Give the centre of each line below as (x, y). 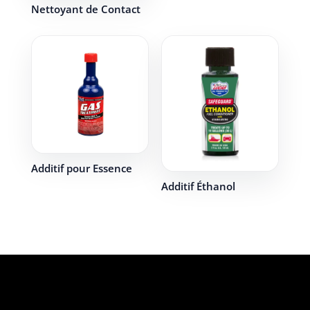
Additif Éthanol (198, 186)
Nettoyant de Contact (85, 9)
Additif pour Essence (81, 168)
